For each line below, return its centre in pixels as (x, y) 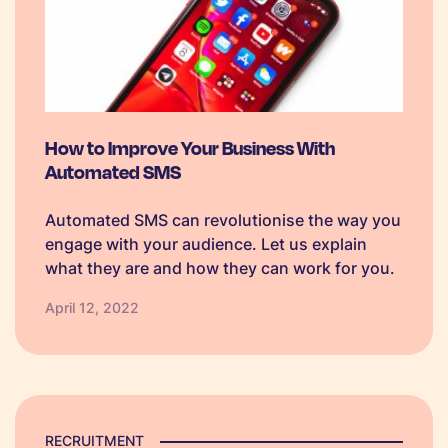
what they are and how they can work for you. (220, 268)
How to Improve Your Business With (190, 147)
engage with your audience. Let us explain (206, 244)
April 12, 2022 (92, 307)
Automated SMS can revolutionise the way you (223, 220)
